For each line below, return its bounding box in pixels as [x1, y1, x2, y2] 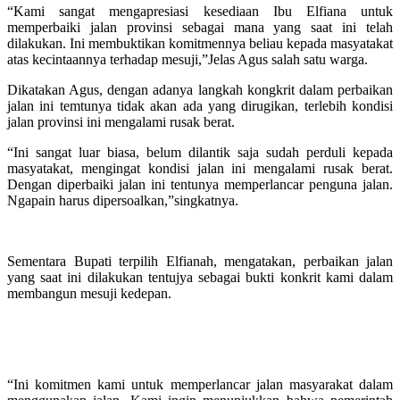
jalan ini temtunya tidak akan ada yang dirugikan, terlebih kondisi [7, 97, 393, 113]
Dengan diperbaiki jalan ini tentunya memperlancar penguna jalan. [7, 176, 393, 192]
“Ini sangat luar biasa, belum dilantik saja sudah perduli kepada [7, 144, 393, 160]
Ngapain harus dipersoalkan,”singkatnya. [7, 192, 238, 208]
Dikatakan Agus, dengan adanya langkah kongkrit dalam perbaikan [7, 81, 393, 97]
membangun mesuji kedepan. [7, 285, 171, 301]
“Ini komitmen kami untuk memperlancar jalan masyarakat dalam [7, 376, 393, 392]
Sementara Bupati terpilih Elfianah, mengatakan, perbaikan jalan [7, 253, 393, 269]
